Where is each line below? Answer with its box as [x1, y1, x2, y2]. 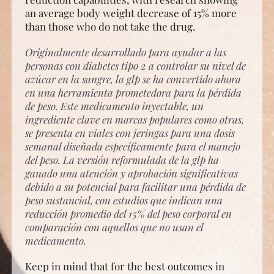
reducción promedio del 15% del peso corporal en [24, 207, 232, 220]
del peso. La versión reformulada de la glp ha [24, 153, 219, 166]
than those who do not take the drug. [24, 20, 195, 33]
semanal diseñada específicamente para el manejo [24, 139, 240, 153]
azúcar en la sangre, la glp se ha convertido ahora [24, 72, 241, 86]
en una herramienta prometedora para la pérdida [24, 86, 242, 99]
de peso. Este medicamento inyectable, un [24, 99, 204, 113]
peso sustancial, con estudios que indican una [24, 193, 223, 207]
